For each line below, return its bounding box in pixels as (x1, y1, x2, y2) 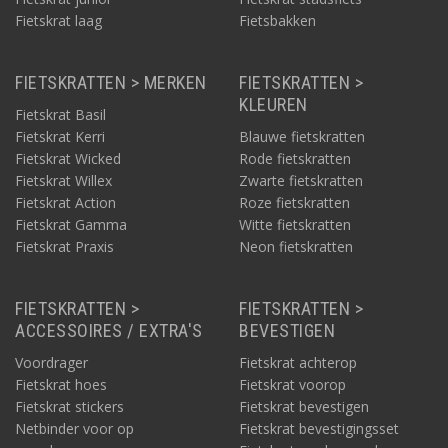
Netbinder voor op (15, 419, 134, 438)
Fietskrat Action (15, 193, 116, 212)
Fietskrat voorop (239, 375, 346, 394)
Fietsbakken (239, 11, 316, 30)
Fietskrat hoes (15, 375, 107, 394)
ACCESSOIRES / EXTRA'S (15, 320, 203, 341)
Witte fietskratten (239, 215, 351, 234)
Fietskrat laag (15, 11, 102, 30)
